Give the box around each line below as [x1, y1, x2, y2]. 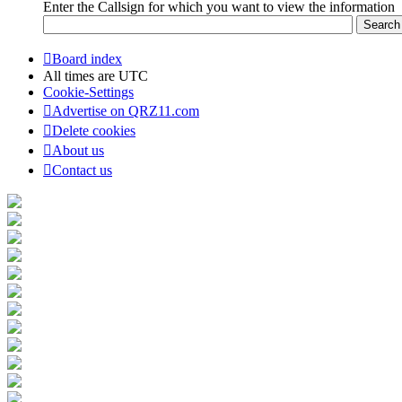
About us [52, 142, 104, 158]
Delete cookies [52, 122, 135, 138]
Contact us [52, 162, 112, 178]
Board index [52, 50, 122, 66]
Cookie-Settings [43, 83, 134, 100]
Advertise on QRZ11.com [52, 102, 199, 118]
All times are [43, 67, 118, 83]
